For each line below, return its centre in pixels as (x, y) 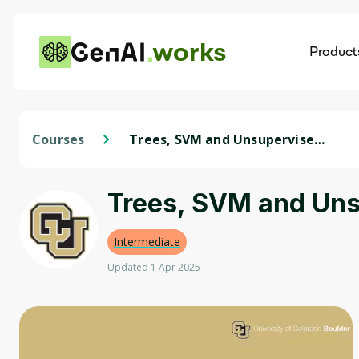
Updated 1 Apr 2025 (154, 267)
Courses (58, 139)
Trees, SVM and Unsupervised (226, 139)
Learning (159, 157)
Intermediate (147, 242)
